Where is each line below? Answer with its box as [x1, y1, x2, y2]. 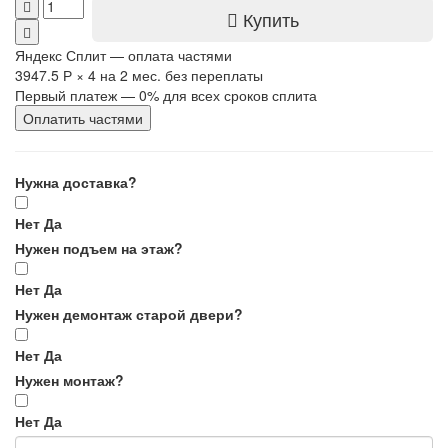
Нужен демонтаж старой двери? [15, 304, 243, 324]
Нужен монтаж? [15, 370, 124, 390]
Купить [242, 6, 299, 32]
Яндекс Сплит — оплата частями [15, 45, 232, 65]
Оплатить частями [23, 108, 143, 128]
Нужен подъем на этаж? [15, 238, 183, 258]
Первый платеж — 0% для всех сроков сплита [15, 85, 317, 105]
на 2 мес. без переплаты [96, 65, 263, 85]
